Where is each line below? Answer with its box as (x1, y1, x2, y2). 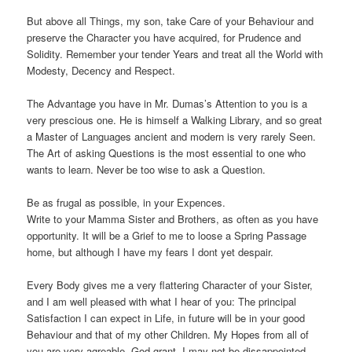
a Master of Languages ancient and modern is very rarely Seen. (27, 128, 317, 144)
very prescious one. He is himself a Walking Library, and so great (27, 112, 323, 127)
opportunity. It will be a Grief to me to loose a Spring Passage (27, 227, 307, 243)
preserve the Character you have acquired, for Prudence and (27, 29, 302, 45)
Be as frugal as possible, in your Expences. (27, 194, 226, 210)
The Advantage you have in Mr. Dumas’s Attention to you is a (27, 95, 308, 111)
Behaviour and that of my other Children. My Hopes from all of (27, 326, 310, 342)
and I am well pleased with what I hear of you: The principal (27, 293, 297, 309)
